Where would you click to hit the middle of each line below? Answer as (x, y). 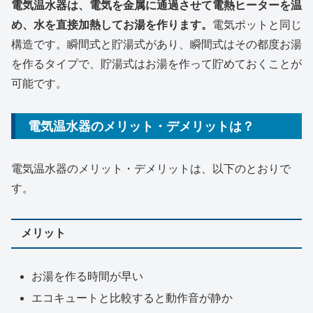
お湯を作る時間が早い (88, 276)
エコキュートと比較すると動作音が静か (132, 298)
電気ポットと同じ (257, 24)
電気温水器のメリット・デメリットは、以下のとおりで (151, 168)
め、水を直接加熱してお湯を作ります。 (112, 24)
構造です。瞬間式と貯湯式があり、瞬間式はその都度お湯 (156, 44)
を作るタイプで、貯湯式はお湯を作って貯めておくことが (156, 64)
